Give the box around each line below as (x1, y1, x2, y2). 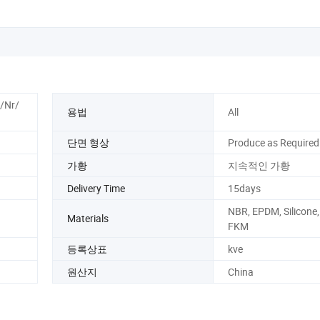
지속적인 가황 (227, 158, 290, 172)
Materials (67, 211, 109, 226)
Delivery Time (67, 181, 125, 195)
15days (227, 181, 261, 195)
